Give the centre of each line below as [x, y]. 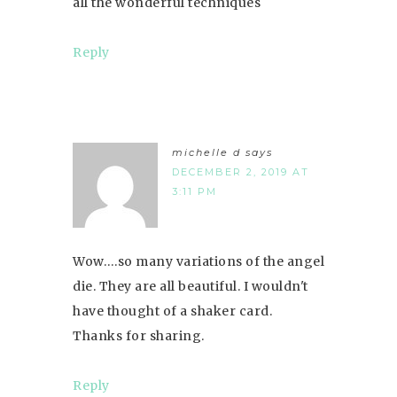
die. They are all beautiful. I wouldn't [191, 286]
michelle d [206, 152]
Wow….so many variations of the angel [198, 261]
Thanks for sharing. [139, 335]
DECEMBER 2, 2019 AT [241, 171]
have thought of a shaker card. [172, 311]
